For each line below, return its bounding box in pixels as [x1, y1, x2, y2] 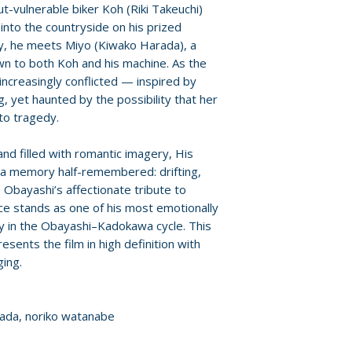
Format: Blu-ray [247, 3, 338, 20]
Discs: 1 [247, 97, 290, 115]
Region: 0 [247, 22, 301, 39]
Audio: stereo [247, 60, 324, 77]
